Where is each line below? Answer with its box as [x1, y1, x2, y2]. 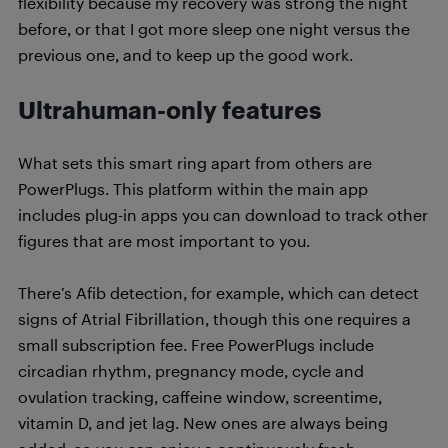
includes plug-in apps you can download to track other [18, 204, 428, 224]
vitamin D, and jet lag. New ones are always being [18, 412, 388, 432]
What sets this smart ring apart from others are [18, 152, 372, 172]
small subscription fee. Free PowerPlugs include [18, 334, 374, 354]
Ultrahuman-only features [18, 95, 321, 124]
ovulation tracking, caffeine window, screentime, [18, 386, 382, 406]
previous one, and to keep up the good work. [18, 44, 353, 64]
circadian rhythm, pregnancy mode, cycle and [18, 360, 364, 380]
